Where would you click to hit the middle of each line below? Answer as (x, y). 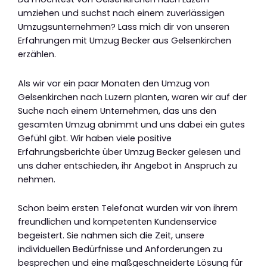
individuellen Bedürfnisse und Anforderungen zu (120, 249)
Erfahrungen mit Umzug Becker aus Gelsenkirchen (125, 41)
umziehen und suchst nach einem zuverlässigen (121, 13)
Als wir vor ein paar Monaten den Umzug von (114, 83)
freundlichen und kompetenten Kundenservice (117, 222)
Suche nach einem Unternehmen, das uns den (117, 111)
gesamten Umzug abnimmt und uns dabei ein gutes (131, 124)
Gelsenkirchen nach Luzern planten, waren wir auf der (132, 97)
